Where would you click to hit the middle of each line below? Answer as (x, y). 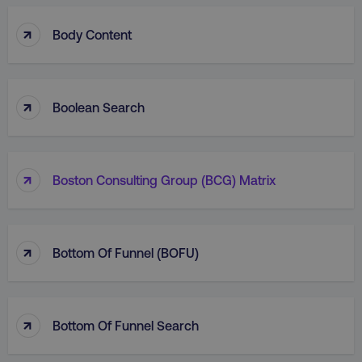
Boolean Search (99, 107)
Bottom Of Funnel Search (126, 325)
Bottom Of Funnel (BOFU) (126, 252)
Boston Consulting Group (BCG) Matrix (164, 179)
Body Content (92, 34)
